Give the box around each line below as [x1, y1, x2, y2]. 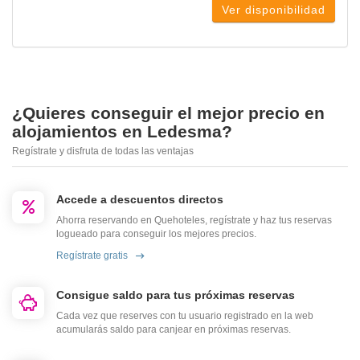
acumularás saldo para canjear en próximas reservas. [56, 324, 291, 336]
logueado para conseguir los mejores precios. [56, 228, 256, 240]
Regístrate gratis [56, 250, 128, 262]
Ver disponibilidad [222, 3, 325, 17]
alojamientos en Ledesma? [12, 122, 232, 141]
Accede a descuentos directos [56, 193, 223, 207]
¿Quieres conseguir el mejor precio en [12, 104, 325, 123]
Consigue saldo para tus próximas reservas [56, 288, 295, 302]
